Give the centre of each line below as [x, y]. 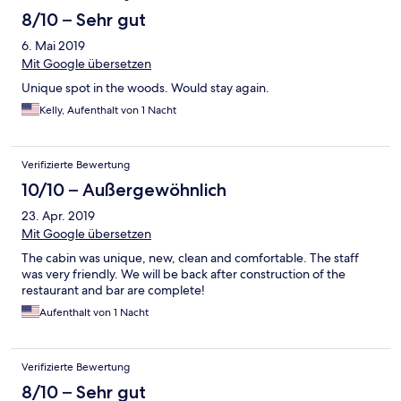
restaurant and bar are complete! [113, 290]
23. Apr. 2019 [58, 216]
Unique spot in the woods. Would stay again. [145, 88]
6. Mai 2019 [53, 46]
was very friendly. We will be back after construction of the [183, 274]
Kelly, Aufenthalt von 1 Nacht [108, 111]
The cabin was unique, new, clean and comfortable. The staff [190, 258]
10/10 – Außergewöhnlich [124, 190]
